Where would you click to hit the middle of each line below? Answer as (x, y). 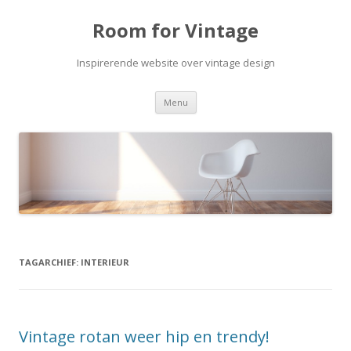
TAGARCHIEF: (50, 262)
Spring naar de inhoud (251, 96)
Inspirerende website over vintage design (175, 63)
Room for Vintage (175, 30)
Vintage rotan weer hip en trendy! (144, 337)
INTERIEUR (105, 262)
